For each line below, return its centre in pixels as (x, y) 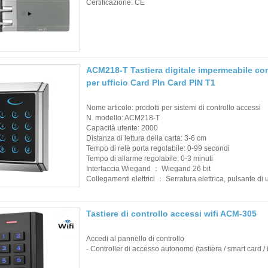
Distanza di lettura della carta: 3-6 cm (146, 138)
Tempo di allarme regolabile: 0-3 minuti (150, 158)
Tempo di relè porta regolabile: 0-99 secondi (158, 148)
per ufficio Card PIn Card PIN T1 (151, 82)
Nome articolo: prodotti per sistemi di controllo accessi (173, 107)
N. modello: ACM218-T (123, 118)
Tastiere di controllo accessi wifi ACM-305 (171, 213)
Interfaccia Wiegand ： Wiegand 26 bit (148, 168)
